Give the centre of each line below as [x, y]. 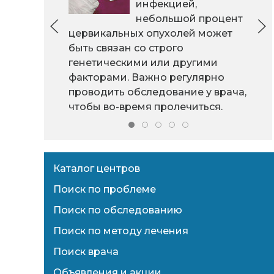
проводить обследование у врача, [157, 92]
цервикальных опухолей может [150, 34]
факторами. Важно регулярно [146, 78]
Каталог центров [97, 169]
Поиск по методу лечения [121, 231]
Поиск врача [86, 252]
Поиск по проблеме [105, 190]
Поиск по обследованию [118, 210]
